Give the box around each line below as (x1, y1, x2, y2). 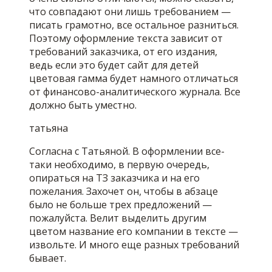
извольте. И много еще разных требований (29, 238, 239, 252)
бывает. (29, 251, 66, 265)
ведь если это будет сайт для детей (29, 58, 199, 72)
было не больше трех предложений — (29, 198, 212, 212)
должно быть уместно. (29, 98, 137, 112)
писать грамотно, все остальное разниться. (29, 18, 239, 32)
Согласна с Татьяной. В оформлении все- (29, 144, 225, 158)
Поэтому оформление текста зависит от (29, 32, 223, 46)
